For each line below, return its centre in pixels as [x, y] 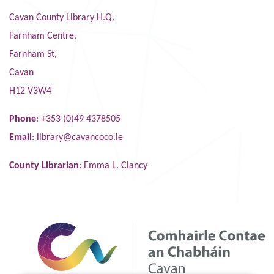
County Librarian [44, 165]
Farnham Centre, [43, 36]
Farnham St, [34, 54]
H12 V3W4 [31, 91]
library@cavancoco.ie [80, 137]
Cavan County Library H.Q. [62, 17]
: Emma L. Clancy [113, 165]
